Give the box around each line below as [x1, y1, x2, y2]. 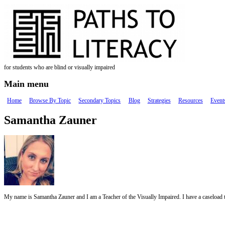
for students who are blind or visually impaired [4, 64, 115, 71]
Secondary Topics [78, 97, 121, 104]
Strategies [147, 97, 171, 104]
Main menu [4, 79, 49, 89]
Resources [178, 97, 203, 104]
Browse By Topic [29, 97, 71, 104]
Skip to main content [4, 4, 53, 11]
